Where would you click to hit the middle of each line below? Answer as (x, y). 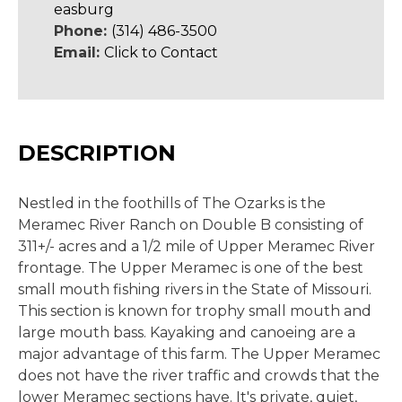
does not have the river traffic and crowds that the (199, 376)
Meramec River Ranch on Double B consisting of (191, 225)
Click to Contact (161, 52)
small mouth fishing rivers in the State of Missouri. (195, 289)
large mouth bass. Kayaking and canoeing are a (187, 332)
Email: (79, 52)
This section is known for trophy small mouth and (195, 311)
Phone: (83, 31)
